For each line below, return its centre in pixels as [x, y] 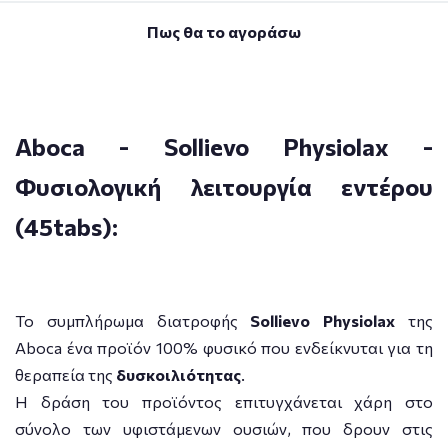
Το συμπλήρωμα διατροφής [133, 320]
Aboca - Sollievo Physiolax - [224, 146]
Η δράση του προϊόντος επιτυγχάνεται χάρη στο [224, 401]
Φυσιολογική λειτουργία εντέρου [224, 186]
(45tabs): [66, 226]
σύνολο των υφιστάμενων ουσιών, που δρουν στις [224, 428]
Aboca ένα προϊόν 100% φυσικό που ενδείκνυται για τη [224, 347]
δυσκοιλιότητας [178, 374]
